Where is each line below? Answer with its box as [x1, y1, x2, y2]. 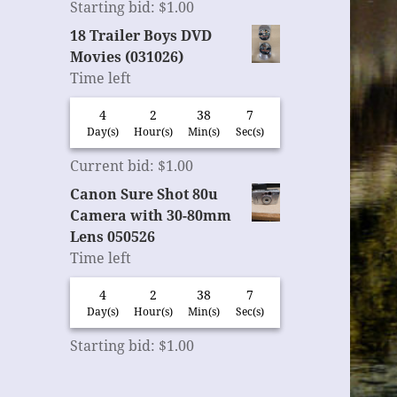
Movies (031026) [70, 47, 184, 67]
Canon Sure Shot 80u [70, 184, 219, 205]
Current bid [70, 156, 151, 176]
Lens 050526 [70, 227, 156, 247]
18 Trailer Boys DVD [70, 26, 213, 46]
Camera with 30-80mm [70, 206, 232, 226]
